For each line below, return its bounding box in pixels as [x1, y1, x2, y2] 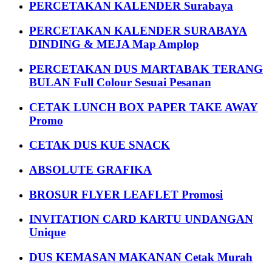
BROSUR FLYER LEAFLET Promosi [29, 188, 223, 201]
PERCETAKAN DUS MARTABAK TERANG [29, 62, 263, 75]
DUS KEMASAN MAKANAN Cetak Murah [29, 251, 253, 264]
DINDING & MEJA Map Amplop [29, 38, 199, 51]
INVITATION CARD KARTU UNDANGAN [29, 212, 253, 226]
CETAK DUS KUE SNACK [29, 138, 170, 152]
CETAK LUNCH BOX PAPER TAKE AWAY [29, 100, 258, 114]
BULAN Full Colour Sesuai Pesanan [29, 75, 211, 89]
